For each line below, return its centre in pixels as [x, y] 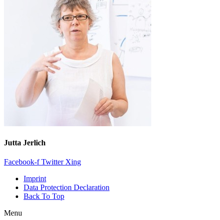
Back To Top [44, 196]
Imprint [35, 179]
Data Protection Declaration [67, 188]
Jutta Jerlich [25, 142]
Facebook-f [22, 162]
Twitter [52, 162]
